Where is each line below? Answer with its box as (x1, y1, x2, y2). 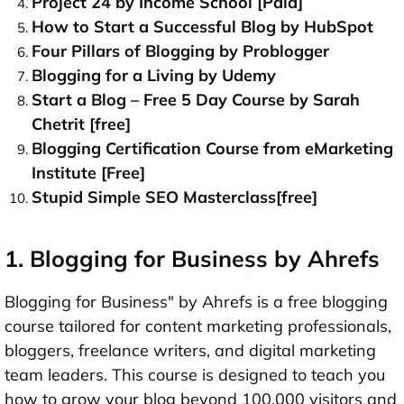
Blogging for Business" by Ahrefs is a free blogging (5, 291, 388, 313)
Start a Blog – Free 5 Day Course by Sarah (32, 89, 360, 111)
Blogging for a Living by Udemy (32, 65, 276, 87)
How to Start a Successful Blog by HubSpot (32, 16, 373, 38)
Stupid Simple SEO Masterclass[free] (32, 187, 317, 208)
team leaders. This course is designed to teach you (5, 364, 385, 386)
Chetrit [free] (32, 114, 131, 135)
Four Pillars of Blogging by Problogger (32, 41, 329, 62)
